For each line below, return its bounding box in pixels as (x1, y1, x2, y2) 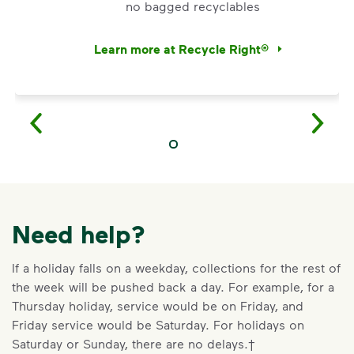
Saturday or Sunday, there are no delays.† (12, 336, 255, 351)
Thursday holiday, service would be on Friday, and (12, 298, 303, 313)
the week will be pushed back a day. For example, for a (12, 279, 334, 294)
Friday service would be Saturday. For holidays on (12, 317, 304, 332)
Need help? (12, 218, 145, 249)
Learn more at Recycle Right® (94, 40, 269, 57)
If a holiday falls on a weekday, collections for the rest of (12, 260, 341, 275)
